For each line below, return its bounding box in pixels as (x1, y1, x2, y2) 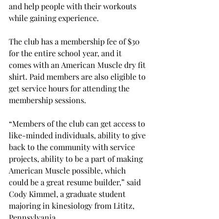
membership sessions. (9, 94, 86, 105)
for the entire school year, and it (9, 47, 124, 58)
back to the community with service (9, 141, 137, 152)
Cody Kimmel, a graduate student (9, 188, 128, 199)
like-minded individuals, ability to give (9, 130, 148, 140)
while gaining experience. (9, 12, 99, 23)
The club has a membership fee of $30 (9, 36, 142, 46)
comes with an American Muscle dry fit (9, 59, 148, 70)
